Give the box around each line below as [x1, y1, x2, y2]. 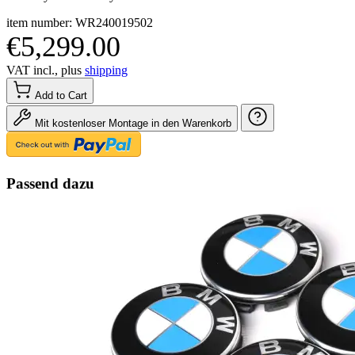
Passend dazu [6, 174, 94, 192]
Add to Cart [35, 89, 87, 101]
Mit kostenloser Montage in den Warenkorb [35, 116, 231, 129]
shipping [85, 63, 128, 77]
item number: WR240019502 [6, 15, 153, 29]
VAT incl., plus [6, 63, 85, 77]
